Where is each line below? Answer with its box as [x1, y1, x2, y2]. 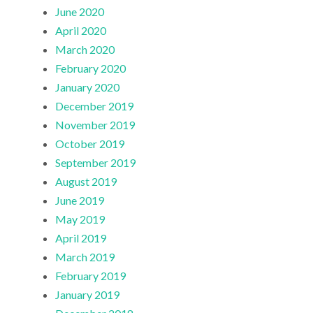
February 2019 [55, 269, 126, 283]
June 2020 [55, 5, 105, 19]
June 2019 [55, 194, 105, 208]
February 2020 [55, 61, 126, 75]
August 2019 [55, 175, 117, 189]
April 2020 [55, 24, 107, 38]
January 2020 [55, 80, 120, 94]
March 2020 [55, 43, 115, 57]
